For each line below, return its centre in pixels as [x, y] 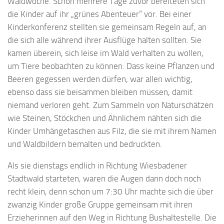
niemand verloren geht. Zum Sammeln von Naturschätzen [110, 105]
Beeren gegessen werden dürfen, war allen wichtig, [100, 79]
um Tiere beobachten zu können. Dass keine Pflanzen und [111, 66]
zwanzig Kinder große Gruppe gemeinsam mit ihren [100, 204]
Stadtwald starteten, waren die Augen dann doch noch [104, 178]
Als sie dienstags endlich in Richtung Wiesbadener [97, 165]
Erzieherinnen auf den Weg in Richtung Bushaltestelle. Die [112, 217]
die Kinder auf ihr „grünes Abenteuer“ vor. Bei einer [99, 14]
